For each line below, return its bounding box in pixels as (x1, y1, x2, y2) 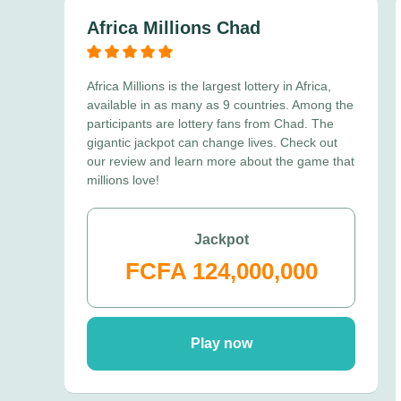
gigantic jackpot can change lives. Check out (87, 135, 337, 149)
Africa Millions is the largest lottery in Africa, (87, 79, 331, 93)
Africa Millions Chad (87, 18, 260, 38)
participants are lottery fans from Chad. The (87, 116, 334, 131)
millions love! (87, 173, 159, 187)
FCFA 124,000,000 (124, 258, 318, 285)
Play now (190, 336, 252, 351)
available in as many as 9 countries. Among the (87, 98, 354, 112)
